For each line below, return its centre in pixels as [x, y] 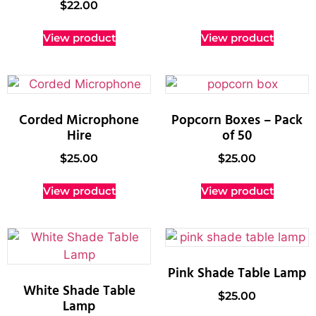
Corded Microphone [79, 120]
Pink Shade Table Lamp [237, 273]
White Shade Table [79, 291]
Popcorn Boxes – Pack [237, 120]
